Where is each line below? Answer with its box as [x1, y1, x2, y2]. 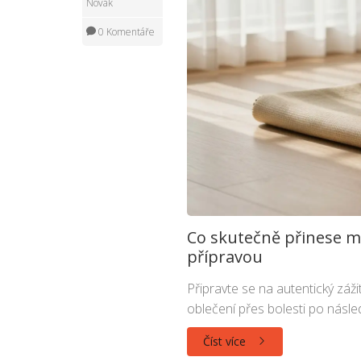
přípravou [186, 246, 263, 268]
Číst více [202, 334, 249, 349]
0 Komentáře [96, 25, 155, 39]
